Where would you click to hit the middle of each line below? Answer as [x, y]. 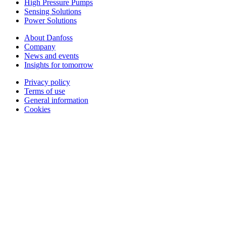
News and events [51, 56]
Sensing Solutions [53, 12]
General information [56, 100]
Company [40, 47]
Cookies [37, 109]
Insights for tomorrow [59, 65]
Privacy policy [47, 82]
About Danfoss [48, 38]
